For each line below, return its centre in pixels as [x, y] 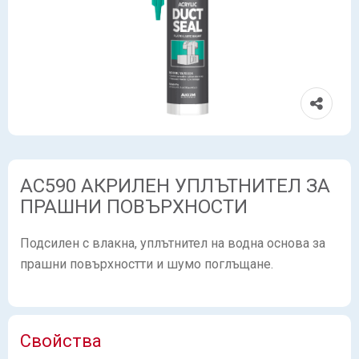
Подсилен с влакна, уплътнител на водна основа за [173, 243]
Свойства [61, 341]
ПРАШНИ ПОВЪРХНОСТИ [134, 207]
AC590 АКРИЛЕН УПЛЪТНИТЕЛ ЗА [175, 186]
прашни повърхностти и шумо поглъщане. [147, 264]
